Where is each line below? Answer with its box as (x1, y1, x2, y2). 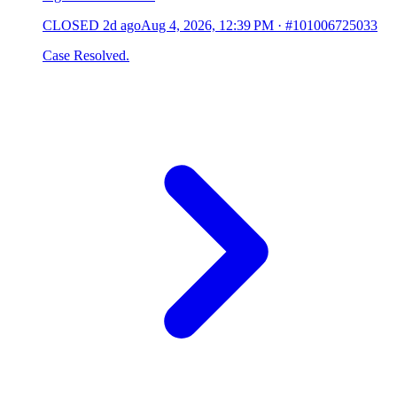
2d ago (103, 17, 141, 33)
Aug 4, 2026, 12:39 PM (141, 17, 274, 33)
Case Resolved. (43, 47, 129, 63)
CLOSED (43, 17, 99, 33)
